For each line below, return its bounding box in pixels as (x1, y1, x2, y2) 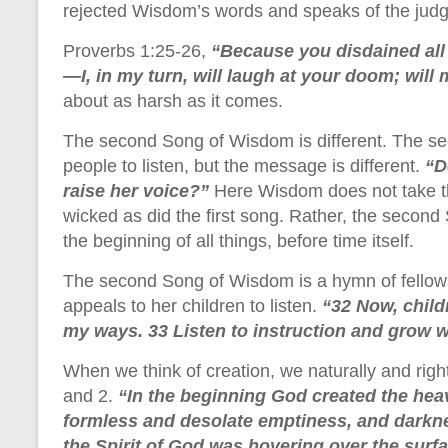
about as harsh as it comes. (63, 90, 283, 111)
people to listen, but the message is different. (63, 155, 425, 176)
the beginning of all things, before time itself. (63, 230, 414, 251)
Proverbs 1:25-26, (63, 40, 211, 61)
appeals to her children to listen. (63, 295, 317, 316)
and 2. (63, 385, 118, 406)
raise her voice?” (63, 180, 214, 201)
